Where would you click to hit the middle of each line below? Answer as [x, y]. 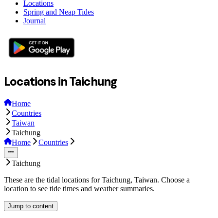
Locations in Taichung [61, 81]
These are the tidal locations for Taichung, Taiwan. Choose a [97, 180]
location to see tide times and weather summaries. [79, 188]
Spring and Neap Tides [59, 12]
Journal [35, 20]
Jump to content [31, 206]
